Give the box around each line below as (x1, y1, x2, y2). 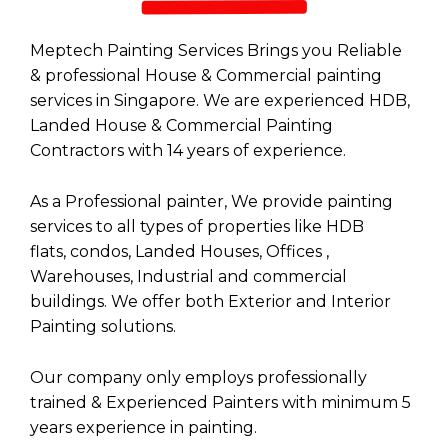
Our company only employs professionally (30, 367, 367, 387)
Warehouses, (30, 266, 137, 286)
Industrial (137, 266, 214, 286)
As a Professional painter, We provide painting (30, 191, 393, 211)
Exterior (228, 291, 292, 311)
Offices (266, 241, 322, 261)
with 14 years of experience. (124, 141, 346, 161)
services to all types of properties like (30, 216, 326, 236)
